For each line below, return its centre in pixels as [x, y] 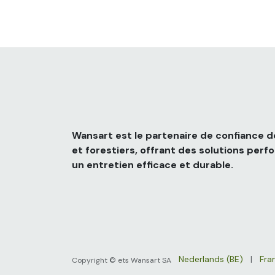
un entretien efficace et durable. [153, 165]
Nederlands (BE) [211, 259]
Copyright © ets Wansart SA [122, 260]
